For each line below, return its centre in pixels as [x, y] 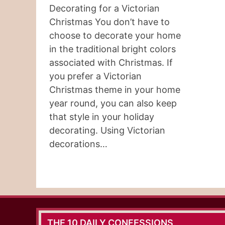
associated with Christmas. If [111, 62]
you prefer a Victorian [95, 76]
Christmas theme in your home [115, 89]
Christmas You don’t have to [109, 22]
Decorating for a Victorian [104, 8]
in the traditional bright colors [113, 49]
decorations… [78, 144]
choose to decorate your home [115, 35]
